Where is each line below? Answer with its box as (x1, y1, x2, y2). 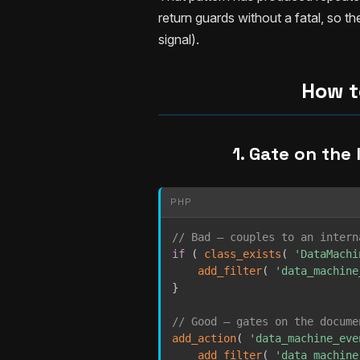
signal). (158, 31, 199, 48)
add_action (172, 332, 236, 346)
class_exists (204, 247, 281, 261)
